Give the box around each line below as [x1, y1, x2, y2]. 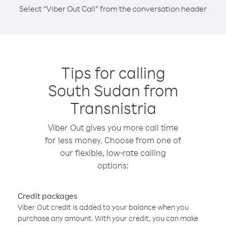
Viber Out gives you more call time [48, 122, 178, 133]
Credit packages [18, 191, 77, 201]
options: [97, 160, 129, 171]
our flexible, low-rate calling [60, 147, 166, 158]
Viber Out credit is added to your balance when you [18, 202, 189, 212]
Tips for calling [61, 62, 165, 83]
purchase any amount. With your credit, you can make [18, 213, 198, 223]
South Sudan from [48, 80, 178, 100]
